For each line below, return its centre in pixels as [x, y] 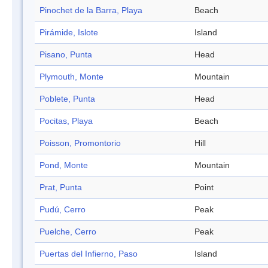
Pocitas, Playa [66, 121]
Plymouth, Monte [71, 77]
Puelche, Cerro [68, 232]
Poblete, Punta [67, 99]
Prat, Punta [61, 188]
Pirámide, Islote [69, 33]
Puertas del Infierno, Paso [89, 254]
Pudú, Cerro [63, 210]
